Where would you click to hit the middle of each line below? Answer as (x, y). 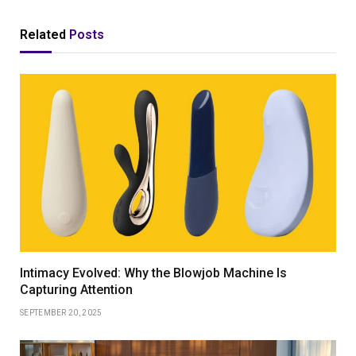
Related (44, 35)
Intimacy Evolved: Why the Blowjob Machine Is (153, 273)
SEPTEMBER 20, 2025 (61, 313)
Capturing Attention (76, 290)
